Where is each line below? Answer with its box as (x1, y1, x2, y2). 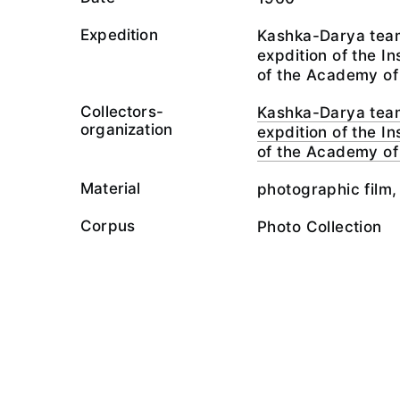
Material (80, 179, 141, 197)
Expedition (80, 26, 158, 44)
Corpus (80, 217, 136, 235)
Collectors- (80, 103, 163, 121)
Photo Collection (257, 218, 382, 236)
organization (80, 121, 173, 138)
